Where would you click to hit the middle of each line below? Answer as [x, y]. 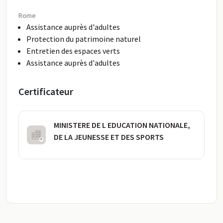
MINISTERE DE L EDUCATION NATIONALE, [122, 125]
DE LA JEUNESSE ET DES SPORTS [109, 137]
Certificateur [46, 91]
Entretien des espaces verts [73, 51]
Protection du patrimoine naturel [84, 39]
